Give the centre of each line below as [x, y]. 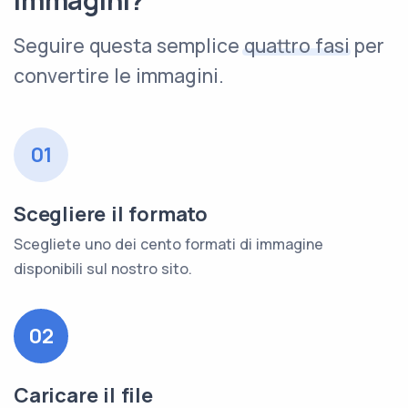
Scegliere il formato [111, 214]
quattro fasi [297, 46]
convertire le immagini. [119, 76]
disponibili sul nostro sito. [103, 269]
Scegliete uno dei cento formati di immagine [168, 244]
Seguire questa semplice [129, 46]
